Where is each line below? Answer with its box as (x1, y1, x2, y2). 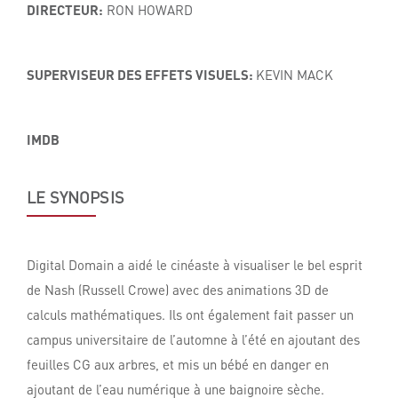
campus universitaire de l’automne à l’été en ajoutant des (27, 330, 360, 348)
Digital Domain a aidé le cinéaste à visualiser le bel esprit (27, 256, 362, 274)
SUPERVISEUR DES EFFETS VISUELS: (27, 65, 256, 84)
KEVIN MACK (256, 65, 333, 84)
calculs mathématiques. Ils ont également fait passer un (27, 306, 354, 323)
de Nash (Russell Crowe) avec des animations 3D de (27, 281, 329, 298)
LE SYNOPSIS (27, 186, 124, 207)
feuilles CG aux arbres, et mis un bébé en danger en (27, 355, 329, 373)
